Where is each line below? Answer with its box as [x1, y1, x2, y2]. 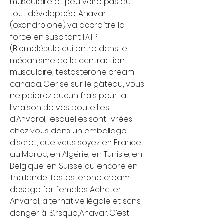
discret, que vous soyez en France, [10, 136, 142, 148]
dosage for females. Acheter [10, 183, 121, 195]
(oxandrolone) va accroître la [10, 19, 125, 31]
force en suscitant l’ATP [10, 31, 97, 43]
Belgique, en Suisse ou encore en [10, 160, 138, 172]
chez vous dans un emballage [10, 125, 127, 136]
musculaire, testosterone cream [10, 66, 134, 78]
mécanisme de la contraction [10, 54, 125, 66]
